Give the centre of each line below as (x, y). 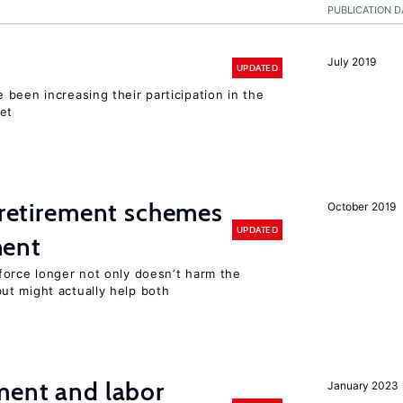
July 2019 (352, 62)
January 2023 (363, 385)
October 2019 (362, 206)
